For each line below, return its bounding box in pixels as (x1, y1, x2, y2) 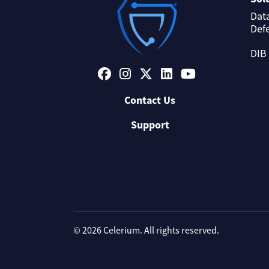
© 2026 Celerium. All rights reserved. (73, 225, 219, 237)
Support (130, 117, 169, 132)
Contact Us (124, 92, 175, 107)
